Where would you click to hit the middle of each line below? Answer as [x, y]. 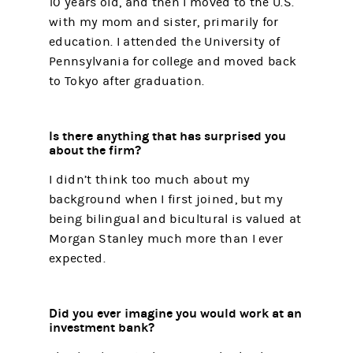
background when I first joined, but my [166, 199]
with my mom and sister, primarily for [164, 22]
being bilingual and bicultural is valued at [175, 219]
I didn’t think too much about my [150, 179]
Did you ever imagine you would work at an [176, 313]
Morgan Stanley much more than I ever [166, 238]
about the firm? [95, 150]
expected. [77, 258]
